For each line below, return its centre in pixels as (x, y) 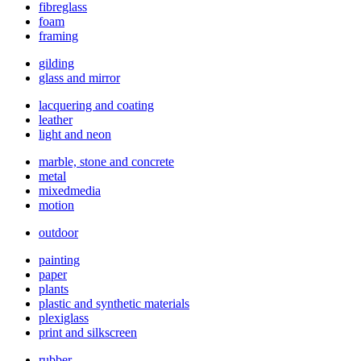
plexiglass (64, 317)
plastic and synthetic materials (114, 303)
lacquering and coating (96, 105)
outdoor (58, 232)
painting (59, 259)
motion (56, 205)
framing (58, 35)
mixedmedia (70, 190)
